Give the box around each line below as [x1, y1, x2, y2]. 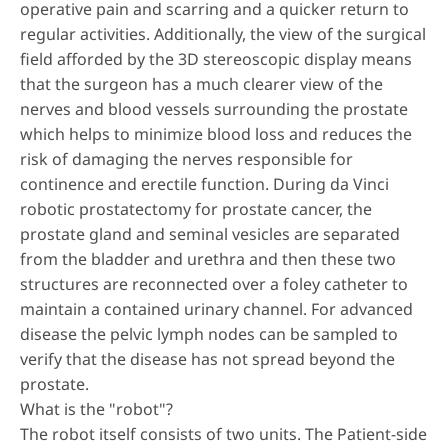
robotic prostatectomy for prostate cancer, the [20, 198, 372, 220]
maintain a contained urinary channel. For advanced [20, 298, 413, 320]
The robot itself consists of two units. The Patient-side [20, 423, 427, 445]
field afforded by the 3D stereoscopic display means [20, 48, 412, 70]
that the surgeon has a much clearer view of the [20, 73, 383, 95]
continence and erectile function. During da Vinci [20, 173, 389, 195]
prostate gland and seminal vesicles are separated [20, 223, 400, 245]
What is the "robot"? [20, 398, 173, 420]
